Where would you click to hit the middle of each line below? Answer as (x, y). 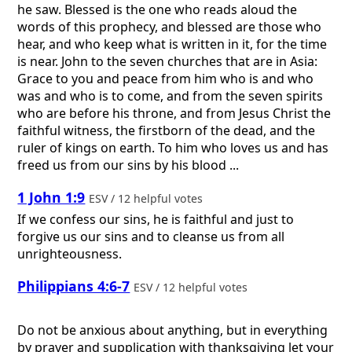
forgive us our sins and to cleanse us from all (151, 237)
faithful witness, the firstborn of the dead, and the (167, 131)
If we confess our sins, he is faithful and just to (156, 220)
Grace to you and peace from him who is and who (166, 79)
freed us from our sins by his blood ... (128, 165)
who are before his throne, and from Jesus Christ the (174, 114)
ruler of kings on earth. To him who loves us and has (173, 148)
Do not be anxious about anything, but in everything (173, 330)
